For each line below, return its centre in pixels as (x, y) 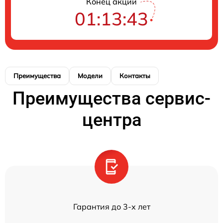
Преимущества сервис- (111, 99)
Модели (90, 76)
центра (111, 120)
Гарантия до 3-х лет (111, 207)
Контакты (135, 76)
